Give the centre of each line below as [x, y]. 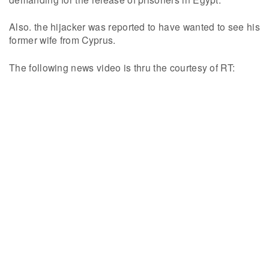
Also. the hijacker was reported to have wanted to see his [134, 27]
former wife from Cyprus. [62, 40]
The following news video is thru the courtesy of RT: [122, 67]
